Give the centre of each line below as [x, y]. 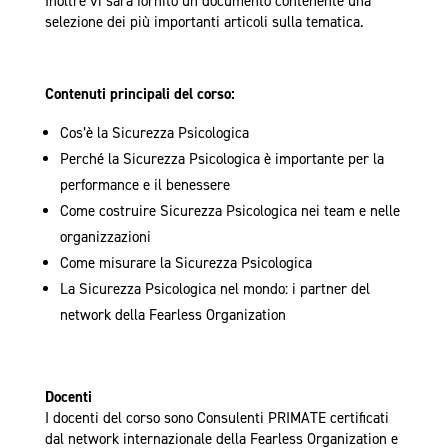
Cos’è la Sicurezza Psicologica [154, 133]
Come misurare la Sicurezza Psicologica [185, 263]
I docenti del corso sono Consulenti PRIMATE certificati [216, 418]
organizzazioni [105, 237]
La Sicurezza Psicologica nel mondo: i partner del [214, 289]
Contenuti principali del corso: [139, 94]
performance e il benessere [144, 185]
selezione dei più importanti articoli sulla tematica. [204, 22]
